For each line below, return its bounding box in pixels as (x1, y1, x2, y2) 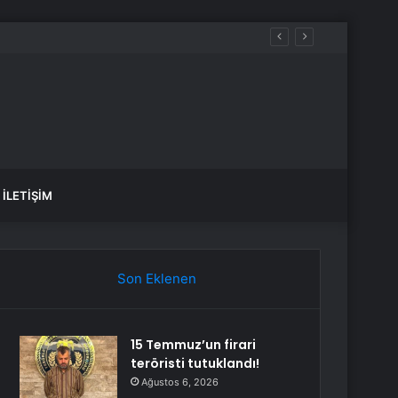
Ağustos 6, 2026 (141, 376, 219, 388)
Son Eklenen (116, 270, 196, 287)
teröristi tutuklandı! (131, 354, 260, 372)
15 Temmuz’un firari (131, 336, 257, 354)
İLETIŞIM (3, 188, 52, 203)
